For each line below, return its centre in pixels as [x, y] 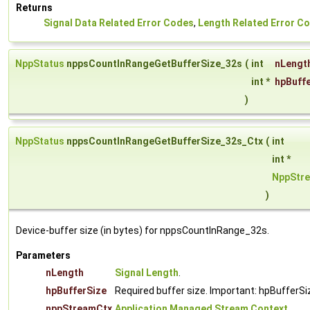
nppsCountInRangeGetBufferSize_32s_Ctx [164, 142]
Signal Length [147, 273]
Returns [34, 8]
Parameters [43, 256]
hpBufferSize [76, 291]
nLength [65, 273]
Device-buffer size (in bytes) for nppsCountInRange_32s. [143, 231]
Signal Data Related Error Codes [119, 23]
